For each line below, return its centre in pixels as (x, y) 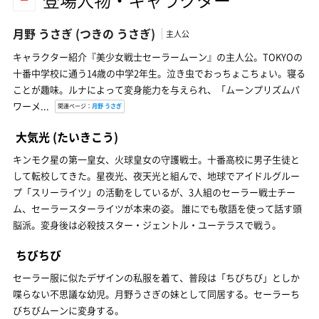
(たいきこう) (84, 136)
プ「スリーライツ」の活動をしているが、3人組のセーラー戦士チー (154, 192)
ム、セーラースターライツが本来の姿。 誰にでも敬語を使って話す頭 (157, 208)
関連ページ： (75, 106)
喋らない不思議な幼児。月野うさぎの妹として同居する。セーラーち (156, 293)
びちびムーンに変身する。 (68, 310)
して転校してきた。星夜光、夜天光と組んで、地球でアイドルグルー (156, 175)
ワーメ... (32, 105)
